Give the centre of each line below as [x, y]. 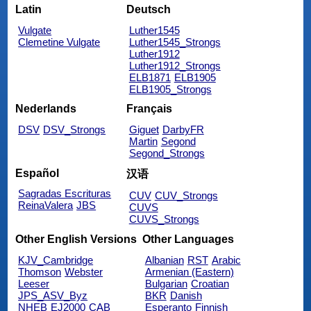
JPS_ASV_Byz [53, 295]
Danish [186, 295]
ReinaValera [46, 205]
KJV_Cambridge [56, 260]
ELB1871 [150, 78]
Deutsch [148, 10]
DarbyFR [183, 130]
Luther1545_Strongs [175, 42]
